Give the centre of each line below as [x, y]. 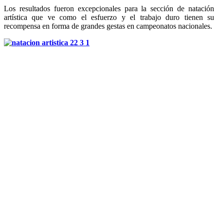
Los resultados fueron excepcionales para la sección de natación [109, 8]
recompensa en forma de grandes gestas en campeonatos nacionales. [108, 26]
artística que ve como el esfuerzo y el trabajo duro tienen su [109, 17]
